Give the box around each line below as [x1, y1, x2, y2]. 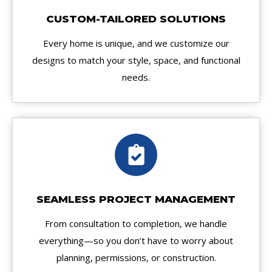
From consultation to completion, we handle [45, 217, 227, 229]
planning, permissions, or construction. [56, 251, 216, 263]
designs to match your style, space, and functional [32, 54, 240, 67]
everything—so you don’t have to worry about [39, 234, 233, 246]
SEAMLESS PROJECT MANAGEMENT [36, 192, 236, 205]
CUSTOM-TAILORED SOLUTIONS [46, 13, 226, 25]
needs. [122, 71, 150, 84]
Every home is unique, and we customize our [42, 37, 229, 50]
